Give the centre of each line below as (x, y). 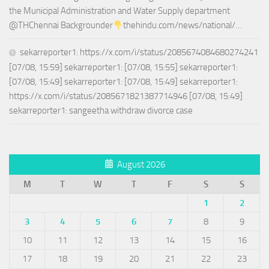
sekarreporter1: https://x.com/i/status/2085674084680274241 (139, 53)
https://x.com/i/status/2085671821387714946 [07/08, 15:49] (126, 96)
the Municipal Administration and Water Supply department (119, 11)
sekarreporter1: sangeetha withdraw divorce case (101, 111)
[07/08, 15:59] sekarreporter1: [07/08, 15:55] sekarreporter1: (123, 68)
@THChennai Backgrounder (61, 26)
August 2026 (141, 165)
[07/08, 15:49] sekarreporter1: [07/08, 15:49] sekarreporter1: (123, 82)
